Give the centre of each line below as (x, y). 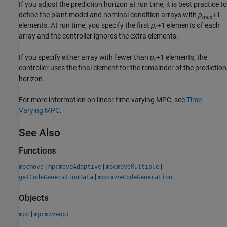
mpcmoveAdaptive (75, 167)
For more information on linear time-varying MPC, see (103, 100)
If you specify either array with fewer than (84, 57)
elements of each (193, 25)
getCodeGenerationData (56, 178)
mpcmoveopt (52, 214)
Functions (37, 151)
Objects (34, 198)
